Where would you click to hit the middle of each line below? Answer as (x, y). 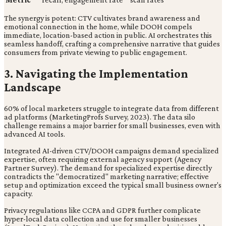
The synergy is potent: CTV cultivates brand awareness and (102, 18)
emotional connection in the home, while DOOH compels (98, 27)
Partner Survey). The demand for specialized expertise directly (108, 167)
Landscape (33, 87)
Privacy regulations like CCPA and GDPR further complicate (102, 210)
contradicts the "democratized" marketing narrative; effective (106, 176)
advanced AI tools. (35, 134)
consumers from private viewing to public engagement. (96, 52)
